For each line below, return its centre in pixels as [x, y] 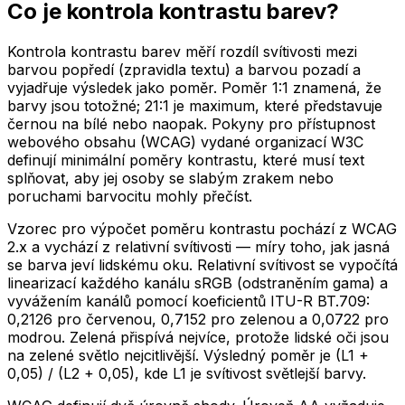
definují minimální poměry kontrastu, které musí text [186, 160]
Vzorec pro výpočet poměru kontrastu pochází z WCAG [202, 228]
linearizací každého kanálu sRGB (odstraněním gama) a [198, 283]
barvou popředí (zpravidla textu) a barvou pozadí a [184, 69]
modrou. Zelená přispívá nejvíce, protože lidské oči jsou [198, 337]
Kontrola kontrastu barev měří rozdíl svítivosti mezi [182, 51]
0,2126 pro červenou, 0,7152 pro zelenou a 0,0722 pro [198, 319]
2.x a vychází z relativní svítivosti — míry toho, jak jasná [198, 246]
